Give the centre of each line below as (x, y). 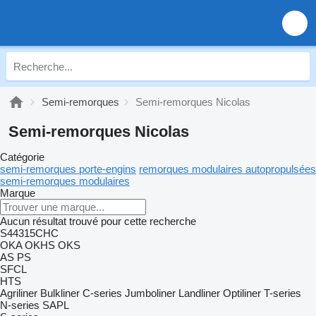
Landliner (199, 293)
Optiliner (242, 293)
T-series (282, 293)
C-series (102, 293)
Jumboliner (150, 293)
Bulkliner (60, 293)
